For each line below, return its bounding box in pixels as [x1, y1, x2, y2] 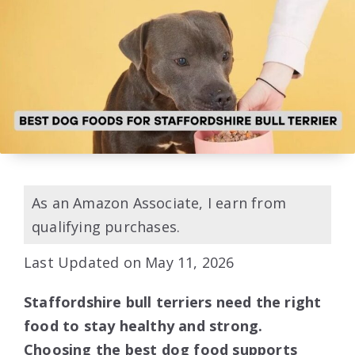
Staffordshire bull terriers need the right [24, 292, 322, 312]
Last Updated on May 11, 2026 [24, 253, 235, 273]
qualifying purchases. [32, 217, 181, 237]
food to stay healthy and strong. [24, 316, 263, 336]
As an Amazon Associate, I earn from [32, 193, 287, 213]
